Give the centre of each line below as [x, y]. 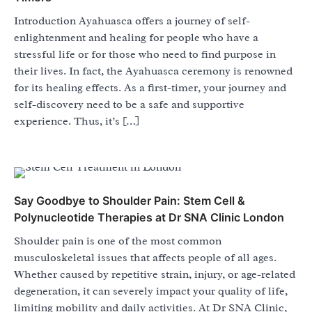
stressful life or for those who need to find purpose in [145, 55]
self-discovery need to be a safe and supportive [129, 105]
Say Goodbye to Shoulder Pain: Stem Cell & [130, 201]
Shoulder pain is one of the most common [118, 241]
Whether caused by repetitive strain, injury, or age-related [155, 275]
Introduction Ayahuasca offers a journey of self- [132, 21]
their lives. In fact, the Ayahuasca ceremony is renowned [153, 71]
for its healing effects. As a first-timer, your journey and [150, 88]
